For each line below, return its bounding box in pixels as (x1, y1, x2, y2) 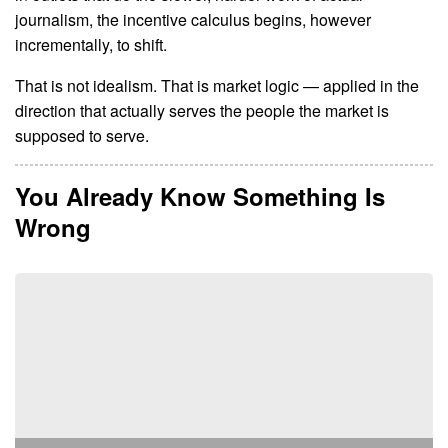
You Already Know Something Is (15, 178, 385, 213)
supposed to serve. (15, 123, 149, 147)
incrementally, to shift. (15, 33, 167, 57)
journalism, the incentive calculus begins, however (15, 8, 371, 32)
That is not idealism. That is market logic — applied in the (15, 73, 419, 97)
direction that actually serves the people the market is (15, 98, 389, 122)
